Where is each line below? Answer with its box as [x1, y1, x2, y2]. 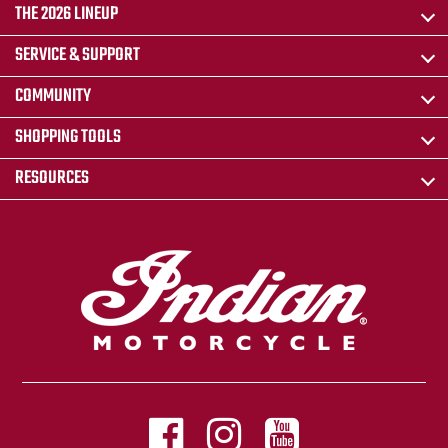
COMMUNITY [15, 82, 91, 112]
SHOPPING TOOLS [15, 123, 121, 153]
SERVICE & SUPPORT [15, 41, 140, 71]
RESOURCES [15, 164, 89, 194]
